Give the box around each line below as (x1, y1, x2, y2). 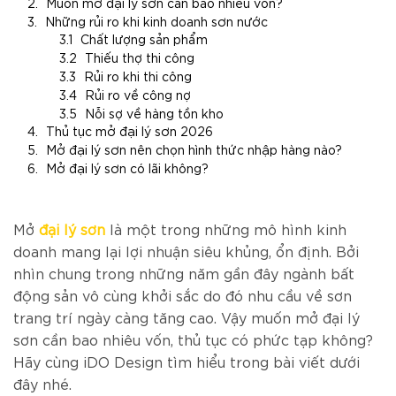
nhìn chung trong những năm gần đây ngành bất (13, 263, 354, 282)
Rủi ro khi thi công (84, 67, 192, 84)
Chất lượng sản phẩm (80, 31, 208, 48)
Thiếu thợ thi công (85, 49, 194, 66)
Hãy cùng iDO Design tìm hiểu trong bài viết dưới (13, 352, 360, 370)
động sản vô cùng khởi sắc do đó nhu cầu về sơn (13, 286, 352, 304)
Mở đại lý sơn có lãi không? (46, 159, 209, 176)
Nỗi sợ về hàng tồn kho (85, 104, 224, 121)
